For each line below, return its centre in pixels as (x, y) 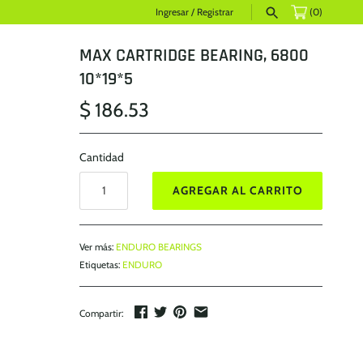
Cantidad (102, 157)
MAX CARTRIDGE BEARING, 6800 (194, 55)
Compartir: (101, 313)
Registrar (215, 12)
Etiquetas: (101, 265)
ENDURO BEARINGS (159, 247)
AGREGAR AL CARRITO (237, 190)
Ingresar (172, 12)
